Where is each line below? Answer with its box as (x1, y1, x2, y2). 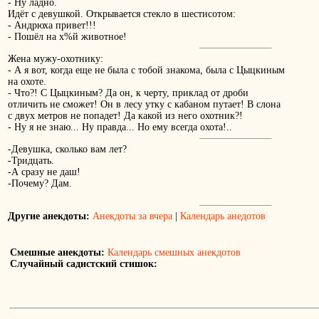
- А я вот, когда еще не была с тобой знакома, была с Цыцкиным (8, 65, 285, 76)
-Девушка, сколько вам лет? (8, 144, 127, 155)
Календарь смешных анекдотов (108, 247, 241, 258)
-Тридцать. (8, 155, 54, 167)
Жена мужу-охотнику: (8, 53, 103, 65)
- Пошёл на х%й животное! (8, 31, 127, 43)
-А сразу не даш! (8, 167, 80, 178)
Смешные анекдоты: (10, 247, 105, 258)
